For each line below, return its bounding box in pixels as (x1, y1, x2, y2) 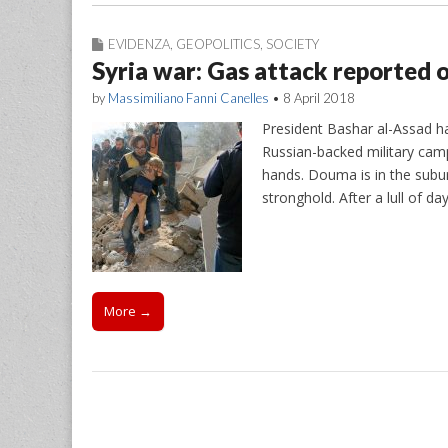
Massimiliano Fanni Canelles (108, 89, 269, 106)
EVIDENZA (108, 35, 170, 52)
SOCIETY (266, 35, 319, 52)
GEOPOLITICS (176, 35, 260, 52)
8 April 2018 (283, 89, 355, 106)
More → (104, 301, 152, 320)
